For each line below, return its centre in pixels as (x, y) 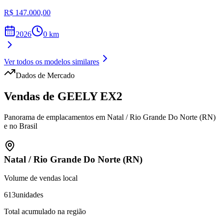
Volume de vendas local (41, 178)
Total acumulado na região (45, 212)
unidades (29, 195)
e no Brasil (21, 126)
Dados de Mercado (45, 76)
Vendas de (31, 96)
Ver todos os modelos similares (52, 62)
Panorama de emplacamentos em (55, 117)
